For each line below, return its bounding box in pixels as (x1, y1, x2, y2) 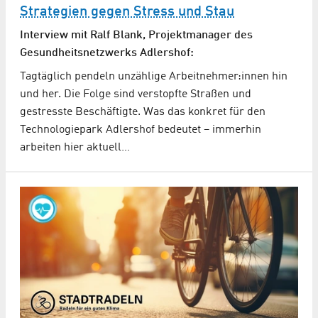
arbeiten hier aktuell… (20, 141, 130, 153)
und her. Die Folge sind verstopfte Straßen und (20, 88, 251, 100)
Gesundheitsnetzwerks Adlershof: (20, 47, 194, 59)
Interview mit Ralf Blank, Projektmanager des (20, 29, 253, 41)
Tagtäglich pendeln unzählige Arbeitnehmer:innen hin (20, 70, 287, 82)
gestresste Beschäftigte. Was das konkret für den (20, 106, 265, 118)
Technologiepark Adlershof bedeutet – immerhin (20, 124, 261, 136)
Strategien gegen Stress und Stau (20, 4, 234, 19)
